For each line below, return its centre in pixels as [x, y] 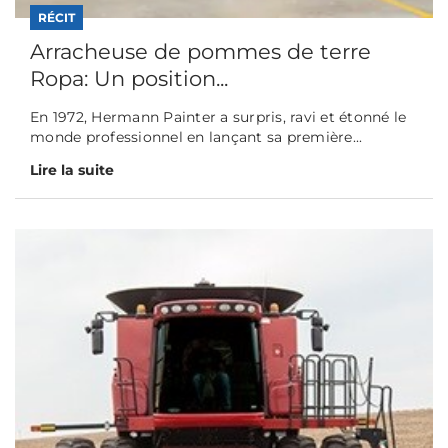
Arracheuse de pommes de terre [200, 52]
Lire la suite [72, 170]
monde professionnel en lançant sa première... [196, 137]
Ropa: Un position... [129, 79]
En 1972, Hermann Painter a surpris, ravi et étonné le [218, 117]
